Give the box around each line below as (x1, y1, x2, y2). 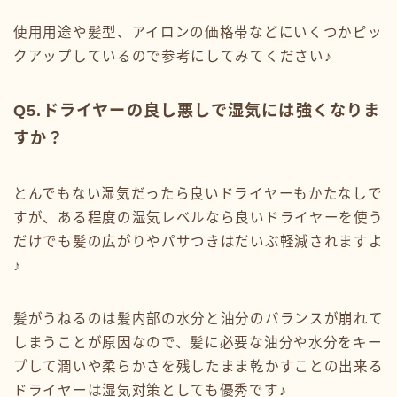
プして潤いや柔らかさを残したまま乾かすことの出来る (13, 358, 384, 374)
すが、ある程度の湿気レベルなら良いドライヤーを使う (13, 209, 384, 225)
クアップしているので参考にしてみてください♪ (13, 48, 332, 64)
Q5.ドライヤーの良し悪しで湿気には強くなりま (13, 101, 381, 120)
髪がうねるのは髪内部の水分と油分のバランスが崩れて (13, 310, 384, 326)
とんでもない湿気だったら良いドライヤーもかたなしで (13, 185, 383, 201)
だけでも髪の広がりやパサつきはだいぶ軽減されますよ (13, 233, 384, 249)
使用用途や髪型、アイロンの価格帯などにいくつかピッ (13, 24, 383, 40)
